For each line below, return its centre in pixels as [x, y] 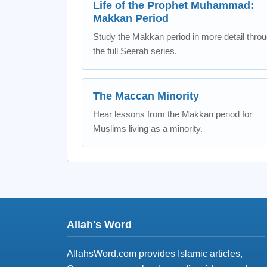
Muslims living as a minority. [148, 128]
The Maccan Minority [146, 96]
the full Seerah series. [135, 51]
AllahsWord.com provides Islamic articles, [155, 254]
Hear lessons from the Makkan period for [173, 114]
